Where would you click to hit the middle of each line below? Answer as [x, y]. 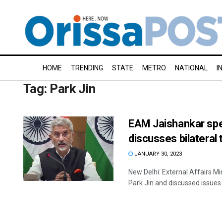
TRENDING [87, 68]
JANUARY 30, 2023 [157, 154]
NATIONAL [191, 68]
